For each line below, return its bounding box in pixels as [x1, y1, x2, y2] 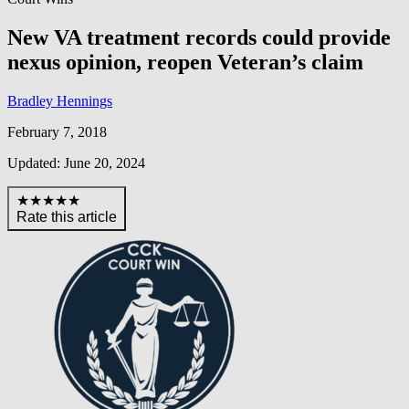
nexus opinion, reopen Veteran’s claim [7, 49, 363, 74]
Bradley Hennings [7, 92, 112, 109]
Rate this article [16, 208, 117, 225]
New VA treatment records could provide [7, 25, 391, 49]
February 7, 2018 [7, 123, 107, 140]
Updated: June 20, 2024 [7, 154, 145, 171]
